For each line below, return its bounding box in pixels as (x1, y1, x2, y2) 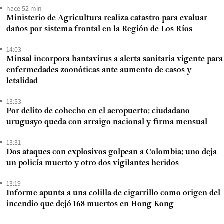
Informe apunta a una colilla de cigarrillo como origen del (6, 189, 220, 197)
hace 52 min (6, 3, 42, 13)
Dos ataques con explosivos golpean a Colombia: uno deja (6, 148, 217, 156)
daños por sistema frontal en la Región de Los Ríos (6, 25, 192, 33)
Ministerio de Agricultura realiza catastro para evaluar (6, 14, 207, 22)
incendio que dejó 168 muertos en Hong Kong (6, 200, 174, 208)
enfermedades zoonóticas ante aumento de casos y (6, 66, 191, 74)
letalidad (6, 77, 38, 85)
